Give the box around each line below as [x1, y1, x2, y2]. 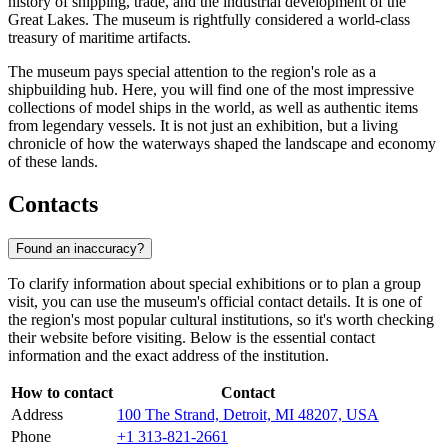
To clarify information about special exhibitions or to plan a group [8, 274, 421, 292]
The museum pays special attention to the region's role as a [8, 63, 376, 81]
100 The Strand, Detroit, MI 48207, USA [117, 405, 379, 423]
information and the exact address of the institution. [8, 346, 329, 364]
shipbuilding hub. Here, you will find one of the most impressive [8, 81, 414, 99]
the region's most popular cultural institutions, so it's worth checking [8, 310, 434, 328]
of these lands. [8, 153, 98, 171]
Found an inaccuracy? [16, 240, 144, 256]
